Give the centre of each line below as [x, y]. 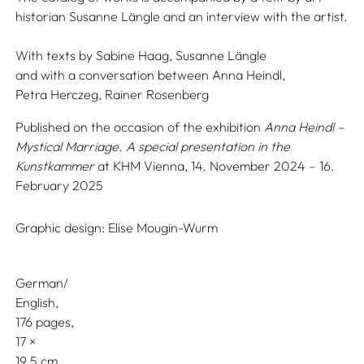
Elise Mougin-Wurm [163, 227]
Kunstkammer [55, 166]
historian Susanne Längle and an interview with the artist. [182, 16]
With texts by [54, 55]
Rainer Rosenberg [157, 94]
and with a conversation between [113, 75]
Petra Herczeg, [59, 94]
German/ [42, 283]
